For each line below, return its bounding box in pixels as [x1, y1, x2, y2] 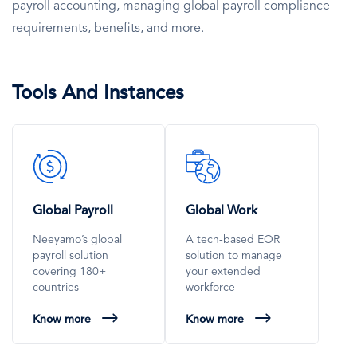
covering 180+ [33, 265, 106, 277]
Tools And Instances [12, 84, 184, 104]
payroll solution [33, 249, 108, 261]
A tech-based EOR [186, 233, 280, 245]
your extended [186, 265, 261, 277]
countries [33, 281, 79, 293]
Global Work [186, 204, 258, 218]
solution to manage [186, 249, 283, 261]
